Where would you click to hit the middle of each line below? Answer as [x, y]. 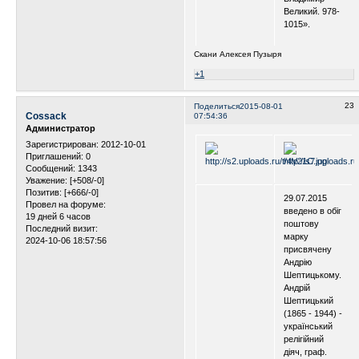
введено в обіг [313, 210]
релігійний [304, 339]
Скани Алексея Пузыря [238, 54]
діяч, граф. [306, 351]
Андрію [298, 262]
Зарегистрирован [61, 144]
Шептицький [309, 300]
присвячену [308, 249]
